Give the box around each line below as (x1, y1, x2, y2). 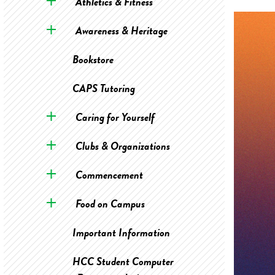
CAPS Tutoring (72, 80, 135, 96)
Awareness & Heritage (75, 22, 168, 39)
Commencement (75, 166, 143, 183)
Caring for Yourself (75, 109, 155, 125)
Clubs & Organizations (75, 137, 170, 154)
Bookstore (72, 51, 114, 68)
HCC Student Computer (72, 253, 174, 269)
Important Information (72, 224, 170, 241)
